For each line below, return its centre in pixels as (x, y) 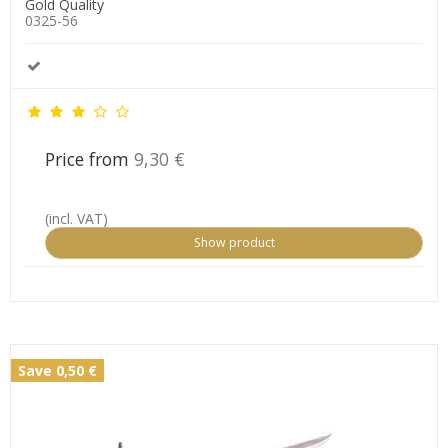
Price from (89, 159)
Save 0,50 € (57, 371)
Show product (234, 243)
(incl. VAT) (76, 219)
